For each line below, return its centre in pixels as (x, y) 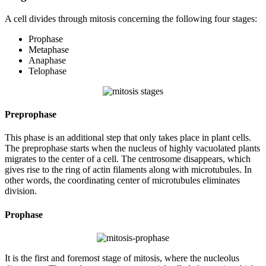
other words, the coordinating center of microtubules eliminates (122, 180)
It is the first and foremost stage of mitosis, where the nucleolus (122, 258)
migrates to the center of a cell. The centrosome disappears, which (128, 159)
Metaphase (49, 49)
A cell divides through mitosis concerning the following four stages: (131, 18)
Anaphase (47, 60)
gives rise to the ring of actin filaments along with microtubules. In (128, 170)
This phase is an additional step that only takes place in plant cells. (128, 138)
